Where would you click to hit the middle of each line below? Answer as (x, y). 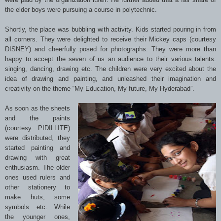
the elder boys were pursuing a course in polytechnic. (81, 9)
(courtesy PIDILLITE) (38, 128)
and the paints (38, 118)
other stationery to (38, 187)
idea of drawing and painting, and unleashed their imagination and (110, 78)
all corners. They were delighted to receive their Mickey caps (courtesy (110, 39)
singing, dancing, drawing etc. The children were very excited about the (110, 69)
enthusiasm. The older (38, 167)
